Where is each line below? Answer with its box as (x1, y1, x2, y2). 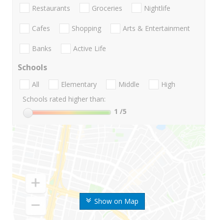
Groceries (92, 3, 122, 13)
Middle (118, 80, 139, 89)
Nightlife (144, 3, 170, 13)
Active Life (73, 44, 106, 54)
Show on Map (94, 196, 138, 206)
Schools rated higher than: (23, 94, 106, 104)
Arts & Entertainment (123, 23, 190, 33)
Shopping (72, 23, 101, 33)
